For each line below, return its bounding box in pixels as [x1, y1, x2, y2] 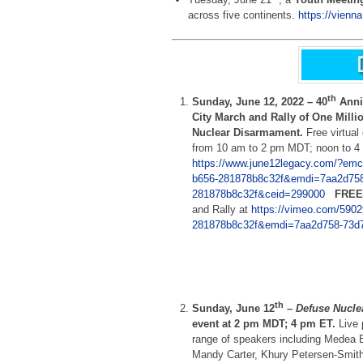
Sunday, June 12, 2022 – [192, 95, 317, 108]
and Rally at [192, 203, 252, 216]
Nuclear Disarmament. [192, 126, 307, 139]
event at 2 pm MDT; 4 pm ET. [192, 317, 336, 330]
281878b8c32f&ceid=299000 [192, 187, 326, 200]
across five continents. [187, 9, 298, 22]
